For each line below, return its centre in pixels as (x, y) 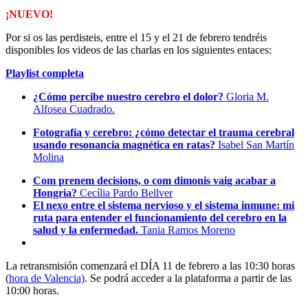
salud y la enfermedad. (87, 230)
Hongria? (56, 192)
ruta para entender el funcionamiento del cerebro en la (160, 217)
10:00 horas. (32, 290)
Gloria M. (247, 96)
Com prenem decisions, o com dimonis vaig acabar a (154, 180)
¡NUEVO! (29, 14)
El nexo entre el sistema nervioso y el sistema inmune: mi (164, 205)
